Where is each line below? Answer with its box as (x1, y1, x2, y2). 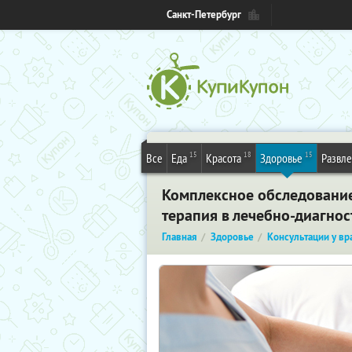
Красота (206, 150, 241, 166)
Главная (162, 230, 197, 244)
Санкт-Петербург (167, 8, 241, 21)
